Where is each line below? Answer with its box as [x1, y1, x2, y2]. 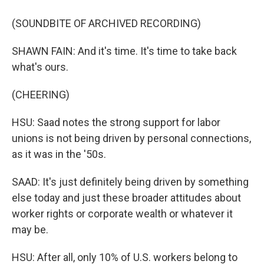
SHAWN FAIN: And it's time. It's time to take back [12, 45, 237, 57]
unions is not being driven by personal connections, [12, 132, 251, 144]
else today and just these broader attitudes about [12, 192, 241, 204]
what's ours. [12, 61, 68, 73]
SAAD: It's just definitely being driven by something [12, 176, 249, 188]
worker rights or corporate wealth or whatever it [12, 207, 233, 220]
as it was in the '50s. [12, 148, 106, 160]
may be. [12, 223, 48, 236]
